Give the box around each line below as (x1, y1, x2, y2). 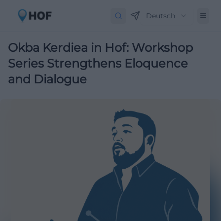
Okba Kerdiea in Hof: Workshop (8, 40, 193, 55)
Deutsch (146, 11, 175, 20)
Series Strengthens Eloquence (8, 56, 188, 71)
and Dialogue (8, 72, 87, 86)
